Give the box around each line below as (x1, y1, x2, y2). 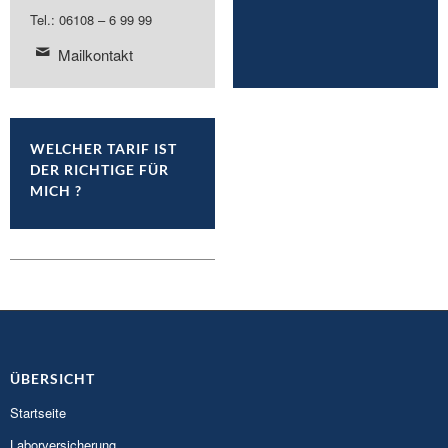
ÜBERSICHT (10, 370, 95, 388)
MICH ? (30, 182, 82, 200)
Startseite (10, 403, 66, 423)
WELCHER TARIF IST (30, 140, 177, 158)
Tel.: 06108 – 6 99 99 (30, 10, 152, 30)
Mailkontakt (57, 44, 133, 66)
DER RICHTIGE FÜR (30, 161, 169, 179)
